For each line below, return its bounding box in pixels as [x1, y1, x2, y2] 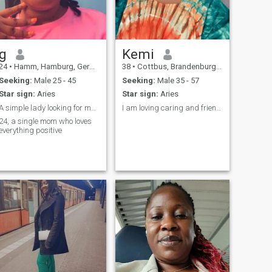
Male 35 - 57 [155, 75, 199, 85]
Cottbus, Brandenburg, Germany [135, 62, 216, 72]
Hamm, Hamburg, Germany [12, 62, 89, 72]
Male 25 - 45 [32, 75, 76, 85]
